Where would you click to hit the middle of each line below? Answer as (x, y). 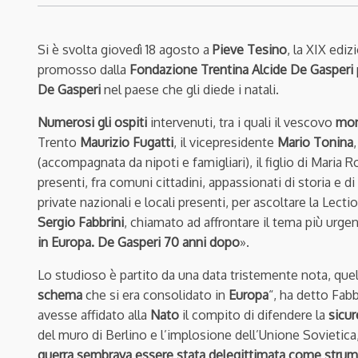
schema (60, 295)
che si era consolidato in (155, 295)
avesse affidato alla (94, 315)
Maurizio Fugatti (127, 143)
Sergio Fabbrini (81, 223)
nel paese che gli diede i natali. (191, 90)
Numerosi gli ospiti (92, 123)
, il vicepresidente (225, 143)
